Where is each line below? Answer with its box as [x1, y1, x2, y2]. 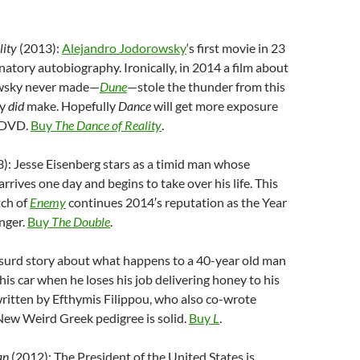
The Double [51, 214, 110, 229]
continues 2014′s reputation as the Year [66, 194, 287, 210]
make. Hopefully [24, 98, 118, 113]
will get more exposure [151, 98, 278, 113]
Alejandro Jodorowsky [62, 40, 186, 55]
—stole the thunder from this [127, 79, 285, 94]
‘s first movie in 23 [186, 40, 285, 55]
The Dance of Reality [55, 117, 162, 133]
